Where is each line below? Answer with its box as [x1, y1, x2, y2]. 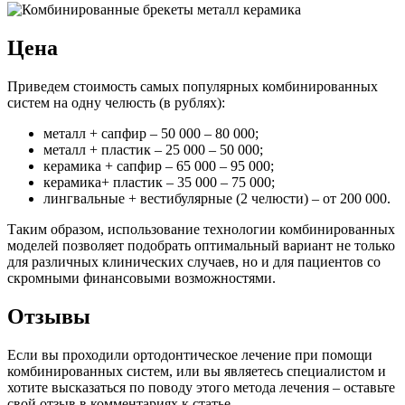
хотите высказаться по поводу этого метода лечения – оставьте [7, 379, 395, 395]
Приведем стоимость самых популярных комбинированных [7, 78, 378, 94]
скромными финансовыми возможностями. [7, 269, 276, 286]
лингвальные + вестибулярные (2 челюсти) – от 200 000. [43, 190, 391, 206]
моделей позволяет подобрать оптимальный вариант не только [7, 237, 395, 253]
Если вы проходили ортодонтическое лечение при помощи [7, 346, 372, 363]
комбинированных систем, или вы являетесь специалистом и [7, 363, 386, 379]
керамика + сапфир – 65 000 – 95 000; [43, 157, 274, 174]
